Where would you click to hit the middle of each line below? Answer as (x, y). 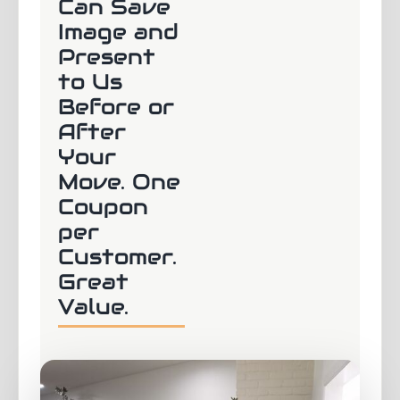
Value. (93, 307)
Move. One (119, 182)
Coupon (103, 207)
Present (107, 57)
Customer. (117, 257)
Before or (116, 107)
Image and (118, 32)
